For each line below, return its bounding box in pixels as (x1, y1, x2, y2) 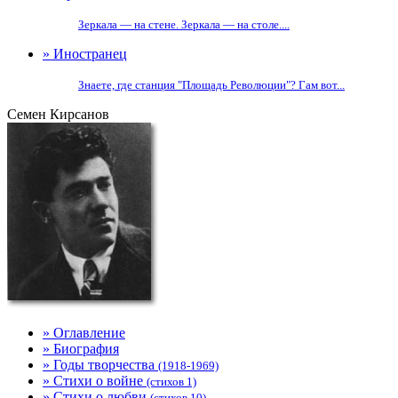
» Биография (43, 341, 119, 356)
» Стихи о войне (43, 373, 147, 388)
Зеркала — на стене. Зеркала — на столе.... (78, 18, 290, 31)
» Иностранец (43, 46, 127, 61)
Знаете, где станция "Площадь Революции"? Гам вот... (78, 78, 345, 92)
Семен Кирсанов (7, 107, 109, 122)
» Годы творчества (43, 357, 158, 372)
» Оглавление (43, 325, 125, 340)
